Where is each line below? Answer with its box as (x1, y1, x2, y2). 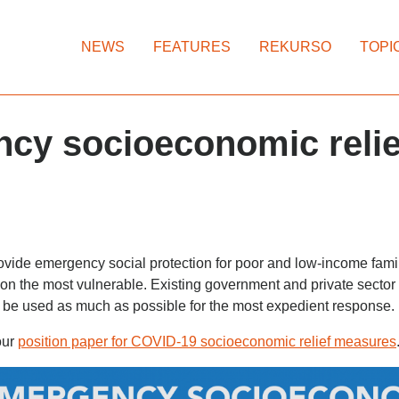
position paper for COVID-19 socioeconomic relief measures (18, 334, 396, 349)
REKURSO (259, 39, 331, 54)
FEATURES (153, 39, 231, 54)
